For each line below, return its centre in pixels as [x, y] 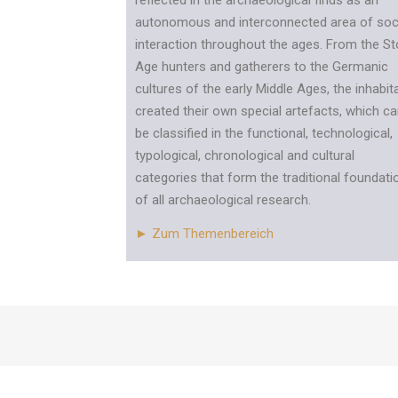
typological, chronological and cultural [245, 155]
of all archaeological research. [223, 200]
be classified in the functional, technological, [264, 133]
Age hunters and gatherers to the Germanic [262, 67]
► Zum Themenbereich [204, 234]
